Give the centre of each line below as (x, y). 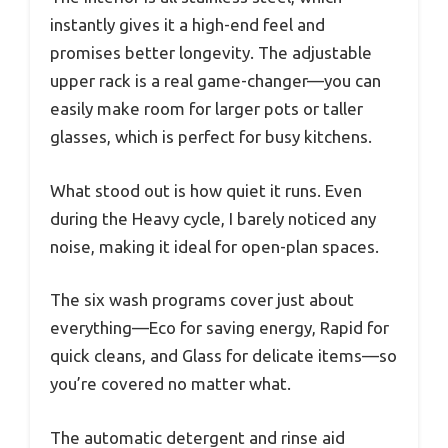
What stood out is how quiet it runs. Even (206, 190)
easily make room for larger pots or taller (206, 109)
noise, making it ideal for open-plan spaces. (214, 246)
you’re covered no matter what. (170, 384)
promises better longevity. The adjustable (211, 53)
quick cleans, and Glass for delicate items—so (223, 356)
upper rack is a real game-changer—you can (215, 81)
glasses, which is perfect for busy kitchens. (211, 137)
